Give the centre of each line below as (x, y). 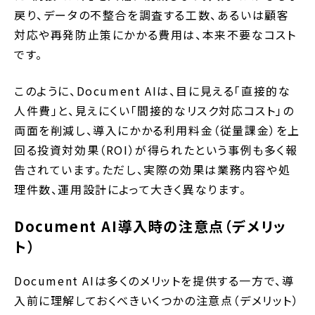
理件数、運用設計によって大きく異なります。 (130, 189)
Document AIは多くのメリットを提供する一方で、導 (154, 280)
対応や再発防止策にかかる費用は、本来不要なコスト (155, 34)
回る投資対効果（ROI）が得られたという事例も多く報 (156, 149)
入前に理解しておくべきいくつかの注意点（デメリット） (157, 300)
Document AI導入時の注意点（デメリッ (150, 226)
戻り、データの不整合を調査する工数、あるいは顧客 (152, 14)
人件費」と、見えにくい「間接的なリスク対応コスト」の (154, 110)
